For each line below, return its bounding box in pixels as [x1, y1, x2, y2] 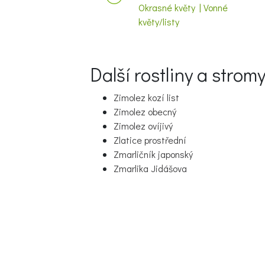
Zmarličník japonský [114, 148, 193, 160]
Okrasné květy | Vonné [138, 1, 228, 14]
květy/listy [138, 15, 179, 28]
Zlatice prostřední [114, 134, 186, 146]
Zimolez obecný [114, 105, 176, 118]
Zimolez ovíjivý [114, 119, 173, 132]
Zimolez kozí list [114, 91, 179, 104]
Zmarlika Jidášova [114, 162, 187, 174]
